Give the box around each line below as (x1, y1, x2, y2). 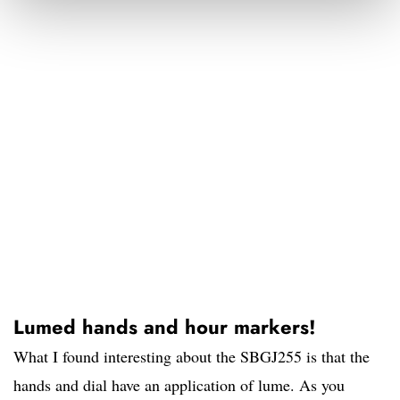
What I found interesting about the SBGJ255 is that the (13, 346, 370, 368)
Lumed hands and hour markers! (13, 312, 316, 342)
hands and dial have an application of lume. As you (13, 374, 345, 396)
